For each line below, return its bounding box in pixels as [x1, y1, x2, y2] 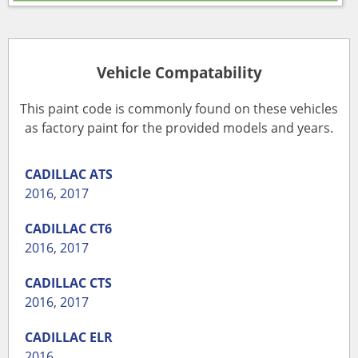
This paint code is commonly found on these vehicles [20, 99, 338, 117]
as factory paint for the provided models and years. [25, 118, 333, 137]
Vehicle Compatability [96, 62, 262, 83]
